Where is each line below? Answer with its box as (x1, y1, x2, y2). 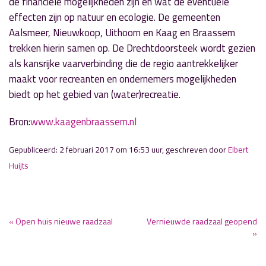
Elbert (228, 144, 248, 156)
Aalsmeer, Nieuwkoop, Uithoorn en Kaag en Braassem (9, 25, 235, 40)
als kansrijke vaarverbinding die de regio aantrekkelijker (9, 56, 238, 71)
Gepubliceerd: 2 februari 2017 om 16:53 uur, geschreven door (9, 144, 228, 156)
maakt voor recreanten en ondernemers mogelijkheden (9, 71, 236, 87)
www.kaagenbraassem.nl (30, 114, 137, 129)
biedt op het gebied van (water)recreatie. (9, 87, 180, 102)
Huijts (9, 160, 28, 172)
